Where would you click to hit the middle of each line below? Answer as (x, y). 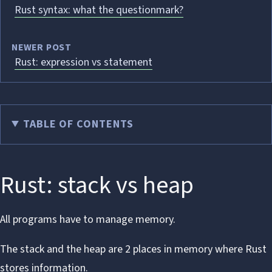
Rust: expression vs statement (83, 62)
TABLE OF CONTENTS (79, 124)
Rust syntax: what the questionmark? (99, 10)
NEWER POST (42, 47)
